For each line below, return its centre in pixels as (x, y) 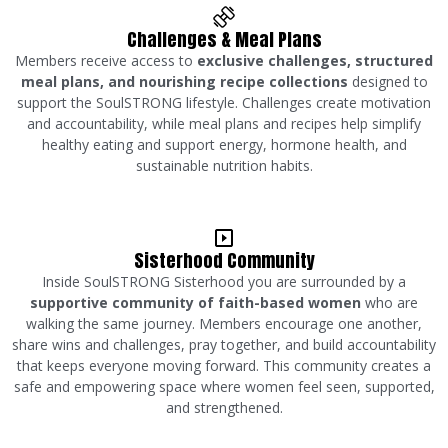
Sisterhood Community (224, 260)
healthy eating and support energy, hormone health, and (224, 144)
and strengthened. (224, 407)
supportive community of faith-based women (195, 302)
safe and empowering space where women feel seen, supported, (224, 386)
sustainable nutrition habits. (224, 165)
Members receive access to (106, 60)
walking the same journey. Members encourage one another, (224, 323)
